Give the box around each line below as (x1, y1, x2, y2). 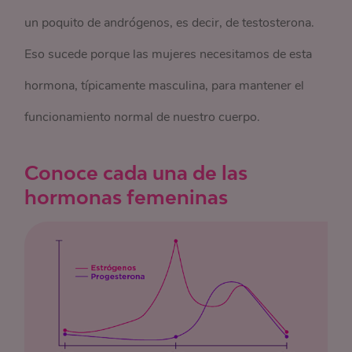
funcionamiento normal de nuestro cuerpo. (24, 108, 261, 126)
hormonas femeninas (24, 185, 229, 208)
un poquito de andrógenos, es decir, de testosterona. (24, 13, 315, 31)
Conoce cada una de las (24, 160, 248, 184)
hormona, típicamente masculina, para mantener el (24, 76, 305, 94)
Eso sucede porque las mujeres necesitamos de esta (24, 45, 313, 63)
